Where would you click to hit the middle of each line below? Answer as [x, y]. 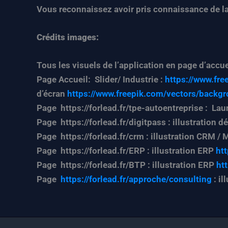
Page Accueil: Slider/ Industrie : [100, 80]
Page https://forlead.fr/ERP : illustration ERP [126, 151]
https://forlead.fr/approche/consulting [137, 179]
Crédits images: [68, 37]
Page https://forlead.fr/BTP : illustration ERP [126, 165]
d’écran [52, 94]
